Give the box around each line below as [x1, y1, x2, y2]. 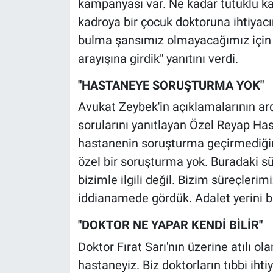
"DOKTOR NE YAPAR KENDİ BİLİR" [77, 218, 263, 233]
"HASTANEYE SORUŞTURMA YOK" [77, 77, 264, 93]
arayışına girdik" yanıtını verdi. [77, 51, 238, 66]
